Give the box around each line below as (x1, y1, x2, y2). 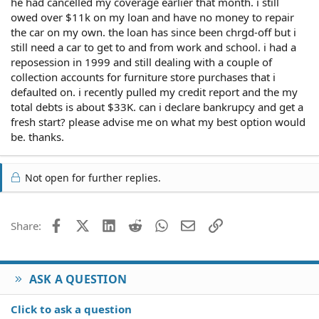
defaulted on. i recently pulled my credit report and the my (11, 84, 298, 99)
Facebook (62, 216, 110, 231)
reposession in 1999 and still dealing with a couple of (11, 54, 272, 69)
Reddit (142, 216, 174, 231)
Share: (11, 218, 41, 233)
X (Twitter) (88, 216, 140, 231)
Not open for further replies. (22, 170, 161, 184)
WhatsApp (168, 216, 219, 231)
